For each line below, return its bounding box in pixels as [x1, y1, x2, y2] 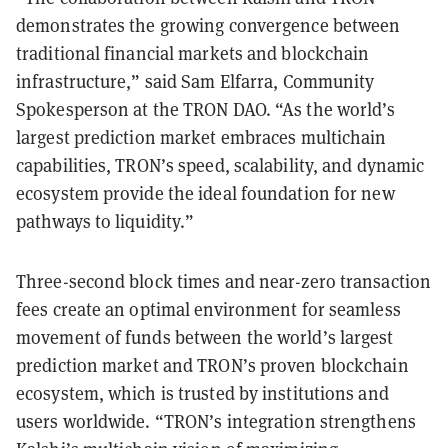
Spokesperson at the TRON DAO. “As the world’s [16, 97, 396, 121]
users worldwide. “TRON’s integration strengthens [16, 409, 416, 433]
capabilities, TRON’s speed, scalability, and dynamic [16, 153, 425, 177]
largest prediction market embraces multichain [16, 125, 387, 149]
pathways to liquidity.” [16, 209, 195, 233]
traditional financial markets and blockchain [16, 41, 370, 65]
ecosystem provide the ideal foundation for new [16, 181, 395, 205]
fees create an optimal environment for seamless [16, 297, 401, 321]
